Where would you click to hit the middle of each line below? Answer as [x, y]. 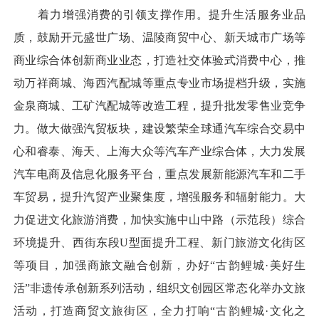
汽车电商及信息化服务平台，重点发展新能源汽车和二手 [159, 174]
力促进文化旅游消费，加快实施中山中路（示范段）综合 [159, 219]
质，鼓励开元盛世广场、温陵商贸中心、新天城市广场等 [159, 37]
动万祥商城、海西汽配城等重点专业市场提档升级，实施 [159, 83]
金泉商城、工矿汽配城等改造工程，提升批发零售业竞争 [159, 105]
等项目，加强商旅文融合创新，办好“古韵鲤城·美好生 [159, 265]
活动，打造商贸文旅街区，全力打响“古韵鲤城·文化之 [159, 310]
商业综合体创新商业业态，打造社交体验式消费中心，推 [159, 60]
